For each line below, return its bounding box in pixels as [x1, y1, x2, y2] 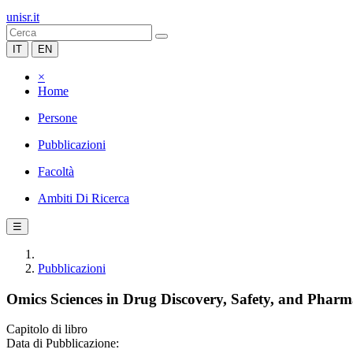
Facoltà [38, 165, 74, 178]
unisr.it [6, 10, 39, 24]
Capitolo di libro [6, 322, 87, 336]
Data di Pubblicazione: [6, 336, 119, 351]
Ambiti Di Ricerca [38, 191, 129, 205]
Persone [38, 111, 77, 124]
